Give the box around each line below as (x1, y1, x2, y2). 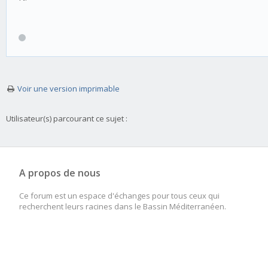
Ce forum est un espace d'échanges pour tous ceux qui (19, 190, 220, 201)
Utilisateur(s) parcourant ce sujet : (6, 113, 127, 124)
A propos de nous (19, 166, 100, 179)
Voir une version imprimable (17, 83, 120, 94)
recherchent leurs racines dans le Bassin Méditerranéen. (19, 201, 226, 212)
